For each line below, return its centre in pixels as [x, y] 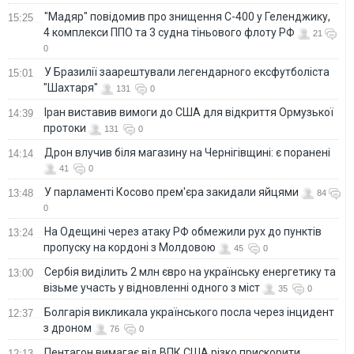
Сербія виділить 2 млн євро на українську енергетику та [190, 271]
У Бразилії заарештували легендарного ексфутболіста [187, 72]
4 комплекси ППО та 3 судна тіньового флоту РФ [169, 32]
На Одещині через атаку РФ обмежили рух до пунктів [183, 231]
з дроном [68, 328]
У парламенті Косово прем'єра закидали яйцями [171, 192]
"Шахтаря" [71, 87]
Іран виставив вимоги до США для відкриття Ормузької [189, 112]
